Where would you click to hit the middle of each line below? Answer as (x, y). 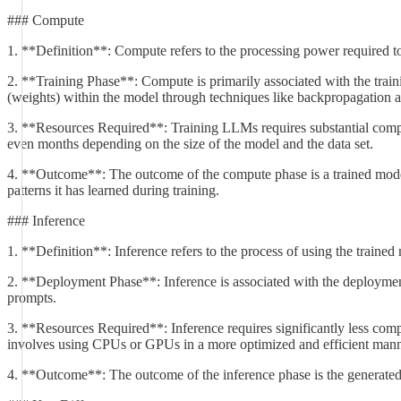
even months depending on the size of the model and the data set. (190, 144)
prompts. (32, 298)
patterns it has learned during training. (113, 190)
